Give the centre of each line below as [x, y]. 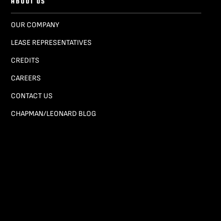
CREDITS [25, 60]
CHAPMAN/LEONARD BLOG [53, 113]
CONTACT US [32, 96]
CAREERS [26, 78]
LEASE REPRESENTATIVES [51, 42]
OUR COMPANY [35, 25]
